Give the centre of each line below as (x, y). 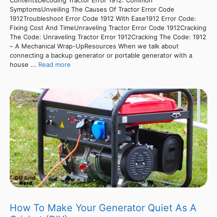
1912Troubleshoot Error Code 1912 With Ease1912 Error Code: (103, 18)
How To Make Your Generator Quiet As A (103, 208)
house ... (24, 64)
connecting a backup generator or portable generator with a (101, 55)
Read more (54, 64)
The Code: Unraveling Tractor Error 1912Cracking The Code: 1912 (108, 37)
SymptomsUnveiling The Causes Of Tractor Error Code (92, 9)
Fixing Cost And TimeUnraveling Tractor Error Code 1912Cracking (108, 27)
